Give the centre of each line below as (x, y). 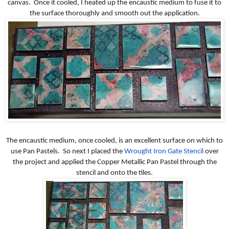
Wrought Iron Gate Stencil (164, 152)
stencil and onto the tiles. (114, 173)
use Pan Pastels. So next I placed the (67, 152)
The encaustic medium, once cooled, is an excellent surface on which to (114, 141)
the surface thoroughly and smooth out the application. (114, 13)
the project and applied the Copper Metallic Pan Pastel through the (114, 163)
